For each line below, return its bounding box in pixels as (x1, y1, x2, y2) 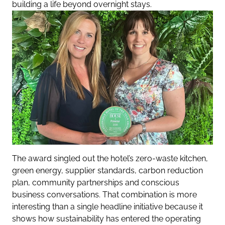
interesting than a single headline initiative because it (12, 201, 203, 211)
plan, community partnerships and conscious (12, 177, 179, 187)
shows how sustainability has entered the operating (12, 213, 201, 223)
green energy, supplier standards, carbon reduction (12, 165, 203, 175)
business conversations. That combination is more (12, 189, 197, 199)
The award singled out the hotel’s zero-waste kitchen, (12, 153, 208, 163)
